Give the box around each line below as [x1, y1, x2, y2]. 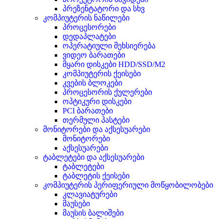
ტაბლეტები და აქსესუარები [43, 153, 144, 161]
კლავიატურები [63, 190, 117, 198]
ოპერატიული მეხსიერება [63, 41, 155, 50]
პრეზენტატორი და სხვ [63, 4, 145, 13]
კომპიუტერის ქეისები [63, 69, 141, 78]
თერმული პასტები [63, 115, 130, 124]
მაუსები [63, 199, 90, 208]
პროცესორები [63, 22, 116, 31]
